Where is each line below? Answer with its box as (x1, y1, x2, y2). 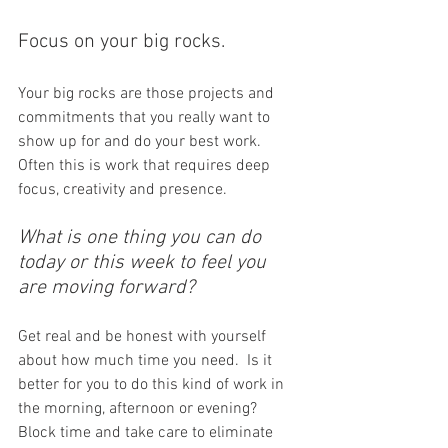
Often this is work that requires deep (18, 156, 274, 176)
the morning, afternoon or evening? (18, 399, 261, 419)
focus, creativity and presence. (18, 180, 227, 200)
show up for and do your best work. (18, 132, 265, 152)
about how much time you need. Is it (18, 351, 276, 371)
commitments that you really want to (18, 108, 274, 128)
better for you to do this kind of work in (18, 375, 288, 395)
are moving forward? (18, 276, 200, 300)
